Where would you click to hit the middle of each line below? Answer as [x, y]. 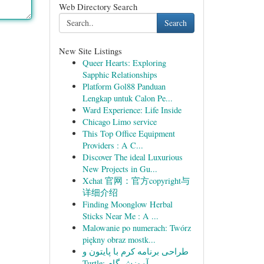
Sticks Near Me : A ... [120, 216]
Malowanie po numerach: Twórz [136, 228]
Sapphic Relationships [120, 75]
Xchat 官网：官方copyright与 [136, 181]
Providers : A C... [113, 145]
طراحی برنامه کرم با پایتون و [135, 251]
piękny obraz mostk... [119, 240]
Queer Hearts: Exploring [124, 63]
